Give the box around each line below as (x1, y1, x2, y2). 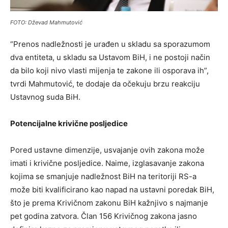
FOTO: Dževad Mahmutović (10, 18, 82, 26)
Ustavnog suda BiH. (10, 92, 80, 102)
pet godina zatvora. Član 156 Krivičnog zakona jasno (10, 211, 197, 221)
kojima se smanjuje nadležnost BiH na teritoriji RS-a (10, 171, 196, 181)
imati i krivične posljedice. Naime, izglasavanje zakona (10, 158, 204, 168)
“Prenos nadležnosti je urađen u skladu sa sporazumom (10, 39, 210, 49)
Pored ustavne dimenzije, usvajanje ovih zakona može (10, 145, 205, 155)
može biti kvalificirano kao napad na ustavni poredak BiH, (10, 184, 214, 194)
